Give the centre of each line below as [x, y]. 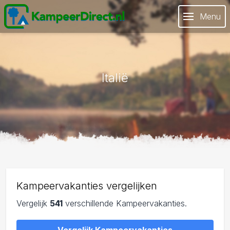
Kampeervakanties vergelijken [87, 186]
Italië [115, 78]
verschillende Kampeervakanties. [125, 203]
